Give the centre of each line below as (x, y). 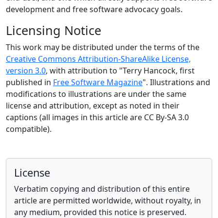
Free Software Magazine (98, 82)
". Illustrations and (176, 82)
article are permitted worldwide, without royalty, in (108, 201)
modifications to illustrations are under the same (96, 94)
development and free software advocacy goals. (94, 9)
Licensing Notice (54, 30)
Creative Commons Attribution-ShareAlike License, (98, 59)
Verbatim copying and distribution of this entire (102, 189)
